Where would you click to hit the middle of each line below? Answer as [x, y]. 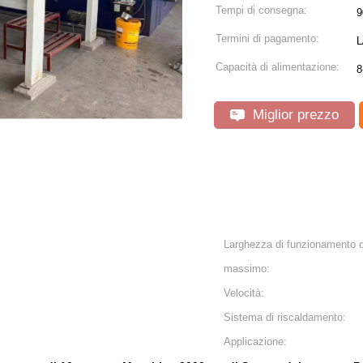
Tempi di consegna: [261, 10]
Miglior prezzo [294, 115]
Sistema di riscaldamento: [285, 317]
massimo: [247, 269]
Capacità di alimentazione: [278, 67]
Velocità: [244, 293]
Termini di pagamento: [267, 38]
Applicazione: [255, 342]
